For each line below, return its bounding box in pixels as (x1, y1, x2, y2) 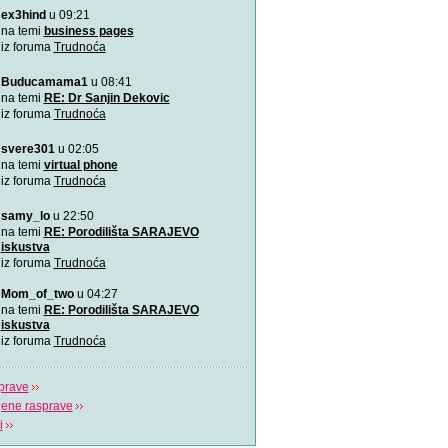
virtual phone (43, 158, 118, 172)
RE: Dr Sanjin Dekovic (43, 91, 170, 105)
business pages (43, 24, 134, 38)
